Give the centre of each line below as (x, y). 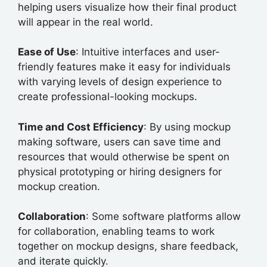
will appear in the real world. (86, 22)
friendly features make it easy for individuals (124, 67)
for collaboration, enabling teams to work (116, 232)
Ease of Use (47, 52)
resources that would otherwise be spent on (124, 156)
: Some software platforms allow (163, 217)
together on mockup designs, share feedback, (128, 246)
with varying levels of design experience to (120, 82)
